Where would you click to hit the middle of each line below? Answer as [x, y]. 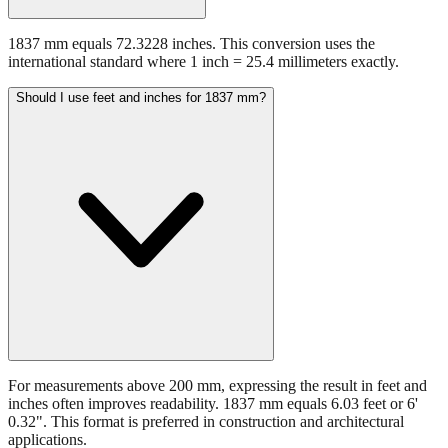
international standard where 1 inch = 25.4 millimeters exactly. [203, 62]
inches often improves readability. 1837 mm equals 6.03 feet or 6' [213, 404]
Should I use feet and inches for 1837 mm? [141, 98]
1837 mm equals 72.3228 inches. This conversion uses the [191, 44]
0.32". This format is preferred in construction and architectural [206, 422]
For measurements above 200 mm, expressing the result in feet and [217, 386]
